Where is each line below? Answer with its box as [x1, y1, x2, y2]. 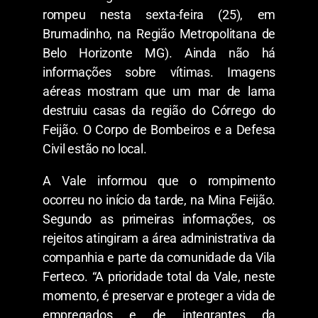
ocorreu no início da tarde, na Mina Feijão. [43, 192, 275, 207]
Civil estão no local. [43, 141, 147, 156]
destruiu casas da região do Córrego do [43, 102, 275, 118]
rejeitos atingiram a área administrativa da [43, 230, 275, 246]
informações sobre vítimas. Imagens [43, 64, 275, 79]
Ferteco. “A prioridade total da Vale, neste [43, 268, 275, 284]
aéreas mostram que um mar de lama [43, 83, 275, 99]
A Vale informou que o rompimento [43, 172, 275, 188]
